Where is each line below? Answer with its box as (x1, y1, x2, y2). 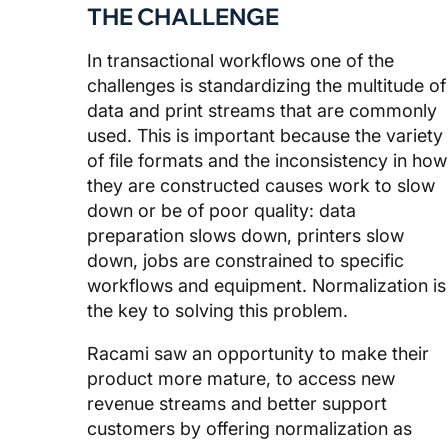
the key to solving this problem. (87, 299, 348, 321)
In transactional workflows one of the (87, 49, 394, 71)
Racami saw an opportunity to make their (87, 342, 429, 364)
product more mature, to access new (87, 367, 395, 389)
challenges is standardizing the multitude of (87, 74, 446, 96)
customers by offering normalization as (87, 417, 412, 439)
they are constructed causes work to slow (87, 174, 435, 196)
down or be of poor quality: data (87, 199, 356, 221)
